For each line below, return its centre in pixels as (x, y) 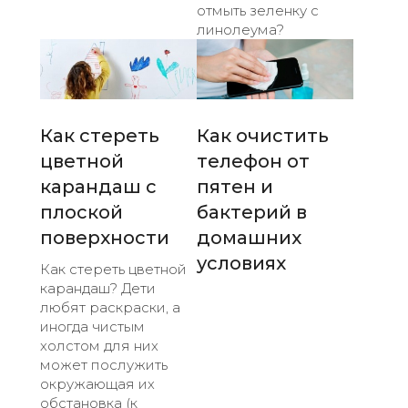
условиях (241, 263)
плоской (82, 212)
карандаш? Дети (98, 288)
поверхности (105, 237)
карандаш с (98, 186)
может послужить (104, 364)
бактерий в (252, 212)
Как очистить (263, 135)
